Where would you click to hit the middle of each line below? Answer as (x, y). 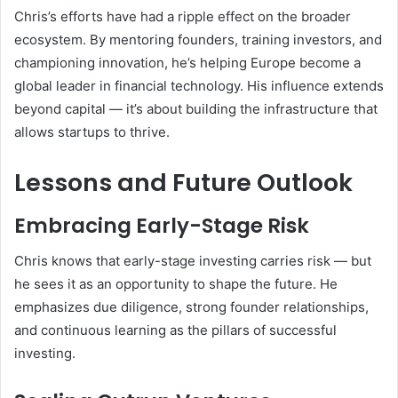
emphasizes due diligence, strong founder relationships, (191, 307)
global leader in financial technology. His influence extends (199, 86)
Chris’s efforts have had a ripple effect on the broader (183, 17)
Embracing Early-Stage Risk (162, 225)
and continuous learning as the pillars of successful (175, 330)
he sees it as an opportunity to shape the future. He (176, 284)
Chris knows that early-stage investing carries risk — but (193, 261)
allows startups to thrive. (92, 132)
